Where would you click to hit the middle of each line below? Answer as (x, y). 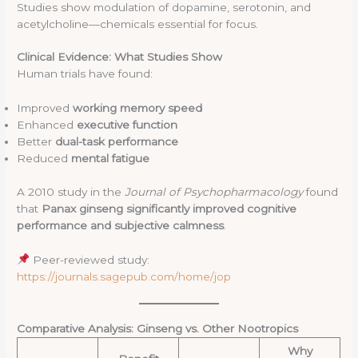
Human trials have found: (85, 74)
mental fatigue (111, 159)
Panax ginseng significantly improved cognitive (169, 208)
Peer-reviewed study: (89, 259)
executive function (127, 125)
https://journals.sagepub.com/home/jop (124, 276)
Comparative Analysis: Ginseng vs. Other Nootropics (158, 328)
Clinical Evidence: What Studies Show (120, 57)
